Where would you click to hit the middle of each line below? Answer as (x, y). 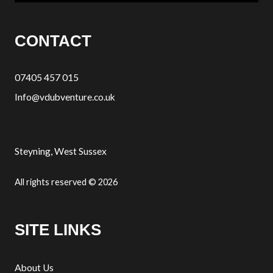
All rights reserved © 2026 (66, 182)
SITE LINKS (58, 230)
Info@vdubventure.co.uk (65, 97)
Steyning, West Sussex (61, 151)
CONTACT (53, 41)
